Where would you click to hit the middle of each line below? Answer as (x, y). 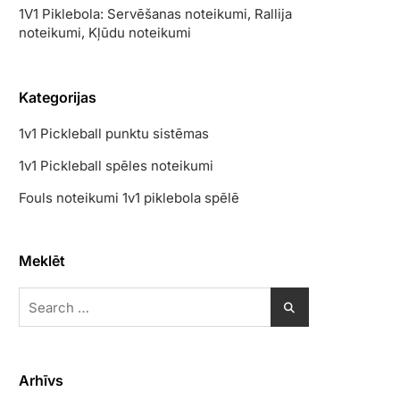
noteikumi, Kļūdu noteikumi (105, 33)
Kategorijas (58, 97)
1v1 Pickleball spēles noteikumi (116, 166)
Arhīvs (41, 380)
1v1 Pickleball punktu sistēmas (114, 133)
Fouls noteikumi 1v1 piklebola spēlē (129, 198)
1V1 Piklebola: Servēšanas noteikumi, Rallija (155, 14)
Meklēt (42, 261)
